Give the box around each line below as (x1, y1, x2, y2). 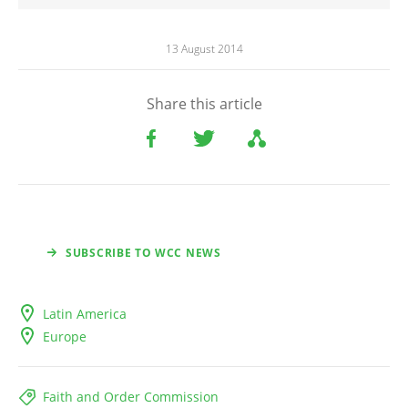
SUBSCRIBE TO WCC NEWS (66, 245, 221, 261)
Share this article (146, 94, 262, 115)
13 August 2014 (165, 41, 243, 57)
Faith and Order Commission (43, 388, 219, 406)
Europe (43, 328, 87, 346)
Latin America (43, 305, 127, 323)
